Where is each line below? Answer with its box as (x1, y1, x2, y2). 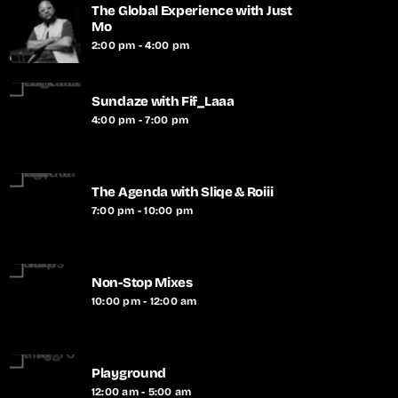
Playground (92, 365, 166, 382)
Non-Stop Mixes (92, 275, 193, 291)
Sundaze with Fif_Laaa (92, 93, 235, 110)
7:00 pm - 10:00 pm (92, 204, 194, 218)
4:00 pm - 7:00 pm (92, 114, 189, 127)
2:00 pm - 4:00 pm (92, 39, 190, 52)
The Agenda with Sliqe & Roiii (92, 184, 274, 201)
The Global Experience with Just (92, 3, 292, 20)
